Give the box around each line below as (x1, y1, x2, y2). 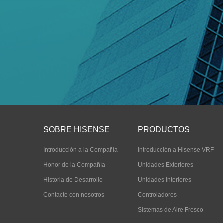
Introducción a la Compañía (43, 146, 118, 153)
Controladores (138, 191, 177, 198)
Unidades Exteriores (138, 161, 193, 168)
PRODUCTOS (138, 125, 190, 134)
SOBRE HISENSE (43, 125, 110, 134)
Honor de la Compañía (43, 161, 105, 168)
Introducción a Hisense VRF (138, 146, 214, 153)
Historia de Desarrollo (43, 176, 103, 183)
